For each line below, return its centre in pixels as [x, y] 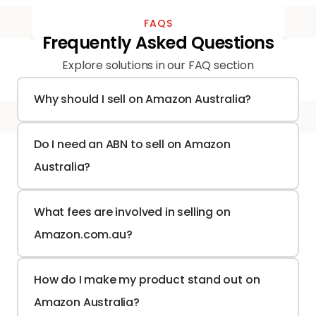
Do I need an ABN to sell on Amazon [132, 144]
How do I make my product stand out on [147, 280]
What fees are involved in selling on [132, 212]
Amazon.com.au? [83, 235]
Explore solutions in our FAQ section [158, 65]
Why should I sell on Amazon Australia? [143, 99]
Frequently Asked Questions [158, 43]
